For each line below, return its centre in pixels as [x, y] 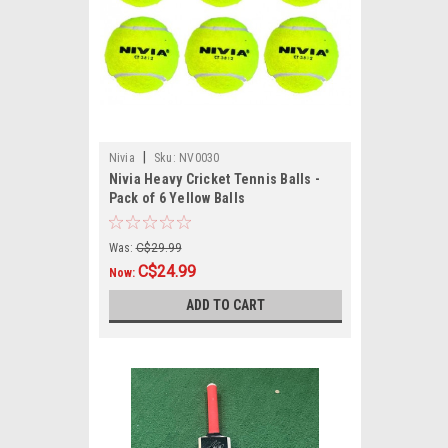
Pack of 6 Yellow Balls [176, 198]
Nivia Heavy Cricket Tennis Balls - [214, 179]
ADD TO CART [225, 305]
